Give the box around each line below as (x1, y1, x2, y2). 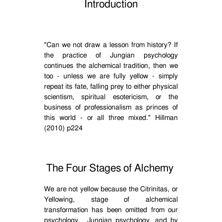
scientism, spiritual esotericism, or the (44, 94, 178, 101)
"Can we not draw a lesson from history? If (44, 42, 178, 49)
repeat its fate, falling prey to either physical (44, 83, 178, 90)
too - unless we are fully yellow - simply (44, 73, 178, 80)
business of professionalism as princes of (44, 104, 178, 111)
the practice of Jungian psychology (44, 52, 178, 59)
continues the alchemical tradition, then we (44, 62, 178, 69)
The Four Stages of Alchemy (46, 163, 173, 173)
